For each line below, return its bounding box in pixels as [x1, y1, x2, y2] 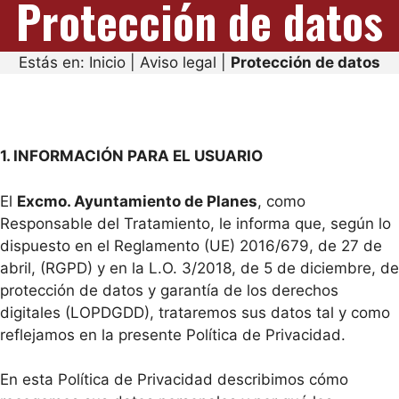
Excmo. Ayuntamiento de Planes [17, 191, 257, 210]
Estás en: [19, 53, 89, 71]
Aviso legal [140, 53, 216, 71]
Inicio [89, 53, 126, 71]
